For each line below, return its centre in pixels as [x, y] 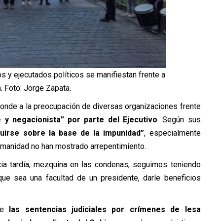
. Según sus [179, 120]
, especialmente [172, 133]
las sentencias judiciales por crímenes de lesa [105, 210]
